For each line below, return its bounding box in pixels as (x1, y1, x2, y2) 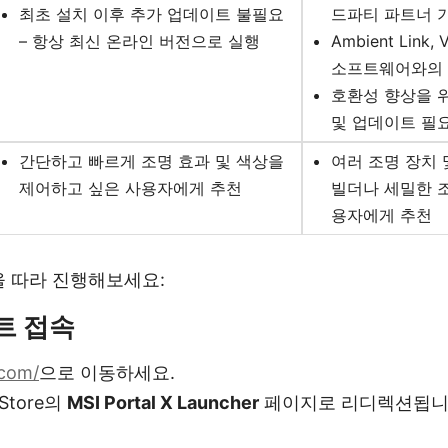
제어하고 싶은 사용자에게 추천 (19, 178, 243, 199)
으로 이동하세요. (39, 362, 175, 384)
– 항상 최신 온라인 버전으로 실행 (19, 31, 261, 52)
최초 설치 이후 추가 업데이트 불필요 (19, 4, 285, 25)
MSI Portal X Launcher (67, 392, 259, 414)
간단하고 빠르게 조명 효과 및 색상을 (19, 151, 285, 172)
